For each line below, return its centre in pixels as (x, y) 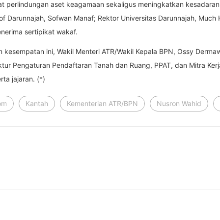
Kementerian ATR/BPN (102, 103)
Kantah (37, 103)
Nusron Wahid (179, 103)
